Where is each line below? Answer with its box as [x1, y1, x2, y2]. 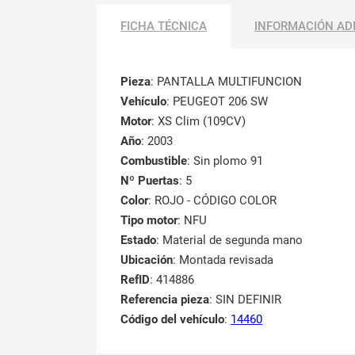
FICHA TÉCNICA [120, 18, 207, 33]
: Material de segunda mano [156, 232, 303, 247]
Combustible [120, 153, 187, 168]
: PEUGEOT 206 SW [166, 94, 268, 109]
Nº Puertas [120, 173, 179, 188]
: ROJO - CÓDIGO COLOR [148, 193, 277, 208]
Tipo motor [120, 212, 177, 227]
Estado [120, 232, 156, 247]
